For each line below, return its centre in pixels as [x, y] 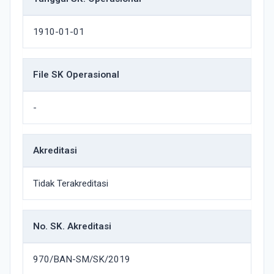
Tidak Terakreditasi [71, 183]
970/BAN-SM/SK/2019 [82, 259]
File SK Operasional [76, 75]
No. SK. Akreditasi [72, 226]
